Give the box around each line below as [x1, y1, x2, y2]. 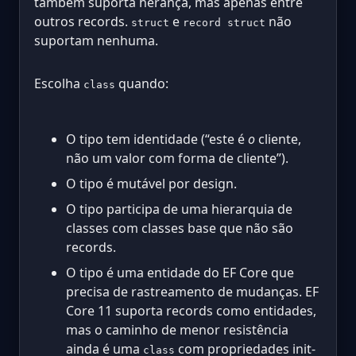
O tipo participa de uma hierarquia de [66, 200, 292, 219]
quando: [115, 75, 168, 93]
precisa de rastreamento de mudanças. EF [66, 283, 319, 301]
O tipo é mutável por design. [66, 175, 237, 193]
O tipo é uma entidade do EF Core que [66, 264, 294, 282]
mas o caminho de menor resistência [66, 321, 288, 339]
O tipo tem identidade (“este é [66, 130, 248, 149]
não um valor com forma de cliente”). [66, 149, 288, 168]
